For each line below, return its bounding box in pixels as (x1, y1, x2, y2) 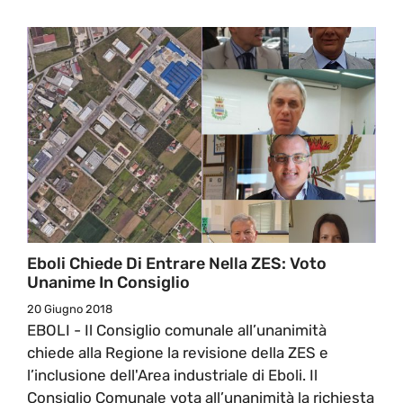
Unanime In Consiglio (27, 272, 190, 292)
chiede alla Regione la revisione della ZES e (27, 343, 328, 362)
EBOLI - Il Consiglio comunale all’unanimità (27, 320, 327, 339)
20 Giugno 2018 (27, 301, 112, 316)
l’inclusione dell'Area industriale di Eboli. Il (27, 365, 318, 384)
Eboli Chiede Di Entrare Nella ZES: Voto (27, 253, 327, 273)
